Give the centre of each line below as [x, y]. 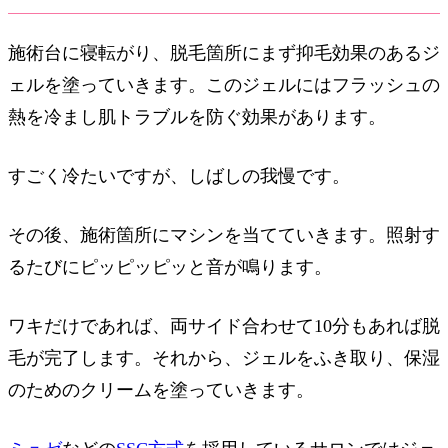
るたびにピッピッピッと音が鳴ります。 [170, 267]
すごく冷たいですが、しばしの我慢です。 [179, 176]
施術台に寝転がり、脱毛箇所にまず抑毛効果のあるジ [224, 53]
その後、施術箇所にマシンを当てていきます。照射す [224, 235]
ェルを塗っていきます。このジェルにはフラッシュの [224, 85]
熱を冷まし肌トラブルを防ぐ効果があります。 [197, 117]
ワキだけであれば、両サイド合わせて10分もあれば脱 [224, 325]
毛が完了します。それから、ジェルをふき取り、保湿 [224, 357]
